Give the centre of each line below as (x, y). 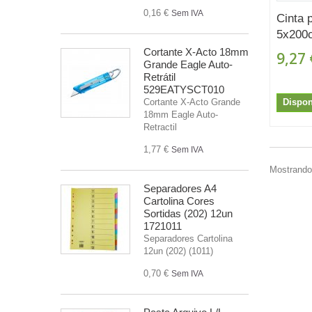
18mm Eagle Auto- (181, 114)
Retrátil (159, 77)
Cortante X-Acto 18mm (196, 52)
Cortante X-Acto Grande (192, 102)
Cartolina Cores (179, 201)
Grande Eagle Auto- (188, 64)
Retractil (160, 127)
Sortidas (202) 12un (188, 213)
